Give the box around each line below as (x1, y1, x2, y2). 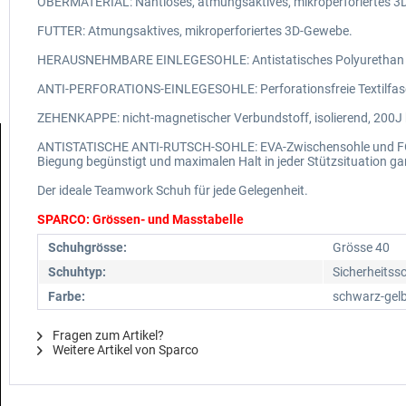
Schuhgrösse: (48, 240, 127, 256)
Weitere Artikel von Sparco (50, 343, 198, 358)
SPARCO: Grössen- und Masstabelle (37, 212, 244, 227)
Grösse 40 (333, 240, 390, 256)
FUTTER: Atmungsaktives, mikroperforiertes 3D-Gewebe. (37, 24, 353, 39)
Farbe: (48, 289, 85, 304)
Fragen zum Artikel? (50, 328, 164, 343)
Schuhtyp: (48, 265, 106, 280)
